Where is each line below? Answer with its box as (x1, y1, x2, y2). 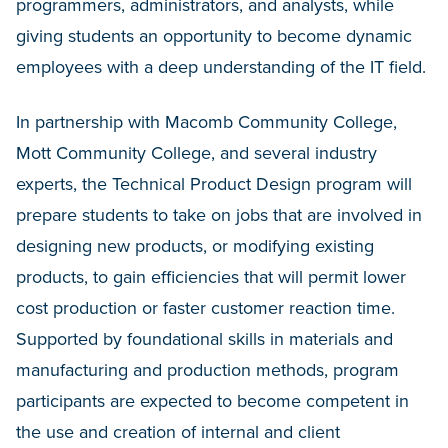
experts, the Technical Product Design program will (16, 173, 412, 195)
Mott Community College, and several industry (16, 142, 377, 164)
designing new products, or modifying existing (16, 235, 374, 257)
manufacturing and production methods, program (16, 359, 399, 381)
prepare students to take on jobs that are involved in (16, 204, 422, 226)
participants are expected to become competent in (16, 390, 409, 412)
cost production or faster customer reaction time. (16, 297, 395, 319)
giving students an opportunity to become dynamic (16, 25, 412, 47)
